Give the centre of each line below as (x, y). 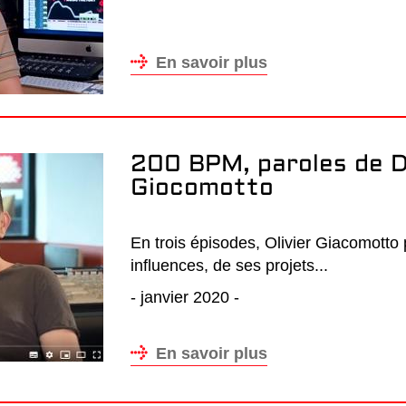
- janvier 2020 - (185, 297)
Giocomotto (202, 188)
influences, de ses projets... (229, 266)
